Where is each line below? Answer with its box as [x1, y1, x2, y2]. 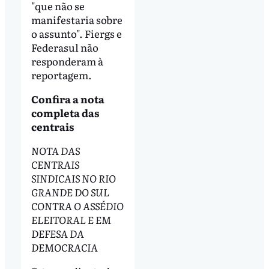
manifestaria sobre [31, 11, 122, 27]
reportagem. [31, 67, 92, 82]
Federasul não [31, 39, 98, 55]
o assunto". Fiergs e [31, 25, 122, 41]
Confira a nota [31, 91, 104, 106]
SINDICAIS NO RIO [31, 170, 116, 186]
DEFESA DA [31, 225, 84, 241]
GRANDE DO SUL [31, 184, 109, 199]
